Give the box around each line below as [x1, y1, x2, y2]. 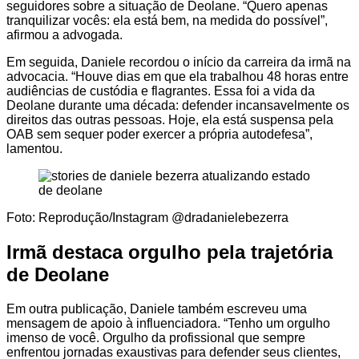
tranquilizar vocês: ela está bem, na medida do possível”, [6, 14, 328, 28]
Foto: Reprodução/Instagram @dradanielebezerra [6, 211, 288, 225]
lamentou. [6, 142, 63, 156]
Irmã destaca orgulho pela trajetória [6, 241, 333, 264]
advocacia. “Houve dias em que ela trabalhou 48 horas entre [6, 70, 349, 84]
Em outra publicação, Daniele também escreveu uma [6, 301, 307, 316]
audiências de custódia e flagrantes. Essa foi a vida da [6, 84, 315, 99]
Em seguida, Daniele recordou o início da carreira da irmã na [6, 55, 351, 70]
